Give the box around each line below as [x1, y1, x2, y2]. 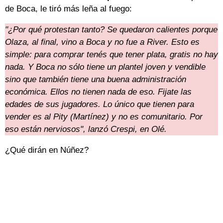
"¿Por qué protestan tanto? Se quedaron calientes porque [5, 25, 218, 35]
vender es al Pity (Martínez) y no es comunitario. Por [5, 112, 203, 122]
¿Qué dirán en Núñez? [5, 145, 89, 155]
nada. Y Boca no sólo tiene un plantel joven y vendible [5, 62, 206, 72]
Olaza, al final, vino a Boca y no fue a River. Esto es [5, 37, 200, 47]
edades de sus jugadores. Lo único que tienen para [5, 100, 194, 110]
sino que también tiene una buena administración [5, 75, 186, 85]
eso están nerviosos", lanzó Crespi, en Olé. [5, 124, 167, 134]
